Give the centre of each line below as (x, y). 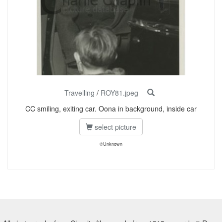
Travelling (80, 93)
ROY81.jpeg (119, 93)
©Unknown (111, 144)
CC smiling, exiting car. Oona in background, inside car (111, 109)
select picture (114, 127)
